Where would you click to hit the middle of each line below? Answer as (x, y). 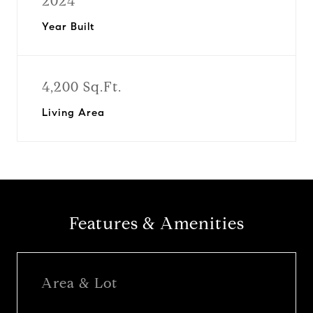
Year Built (68, 27)
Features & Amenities (156, 224)
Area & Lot (79, 283)
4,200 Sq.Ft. (82, 87)
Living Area (73, 112)
